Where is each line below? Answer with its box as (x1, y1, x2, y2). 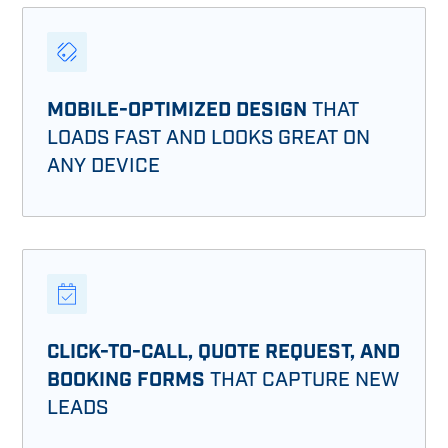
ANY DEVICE (47, 152, 161, 178)
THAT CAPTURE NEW (205, 366, 400, 392)
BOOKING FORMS (47, 366, 206, 393)
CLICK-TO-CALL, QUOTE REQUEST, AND (47, 338, 401, 365)
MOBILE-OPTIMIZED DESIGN (47, 96, 313, 123)
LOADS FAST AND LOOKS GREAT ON (47, 124, 371, 150)
